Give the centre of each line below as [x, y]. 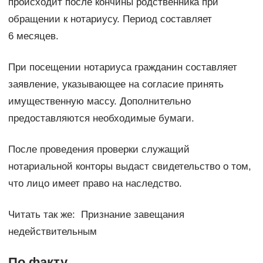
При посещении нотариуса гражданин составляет [122, 67]
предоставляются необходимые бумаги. [101, 118]
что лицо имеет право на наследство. [95, 183]
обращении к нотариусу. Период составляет [110, 19]
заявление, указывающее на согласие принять [116, 84]
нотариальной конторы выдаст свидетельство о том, [129, 166]
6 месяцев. [33, 36]
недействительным [52, 231]
